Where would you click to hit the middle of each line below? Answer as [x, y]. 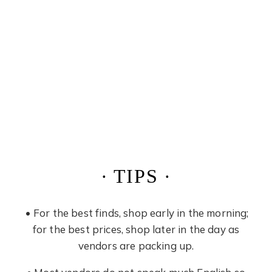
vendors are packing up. [136, 245]
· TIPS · [136, 176]
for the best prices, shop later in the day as [136, 229]
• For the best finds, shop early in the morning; [136, 212]
